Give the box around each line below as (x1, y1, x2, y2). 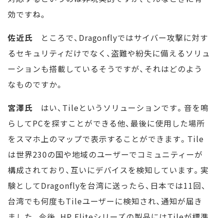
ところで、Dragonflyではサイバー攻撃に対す (32, 32, 208, 44)
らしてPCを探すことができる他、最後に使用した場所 (8, 117, 205, 129)
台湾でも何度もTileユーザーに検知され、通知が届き (8, 195, 202, 207)
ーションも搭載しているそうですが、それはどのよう (8, 63, 203, 75)
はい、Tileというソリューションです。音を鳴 (32, 102, 209, 114)
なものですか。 (8, 78, 64, 91)
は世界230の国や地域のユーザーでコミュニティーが (8, 148, 203, 161)
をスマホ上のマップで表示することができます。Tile (8, 133, 204, 145)
